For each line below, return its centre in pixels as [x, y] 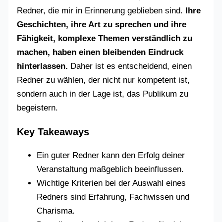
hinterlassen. [43, 66]
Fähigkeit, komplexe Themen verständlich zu [105, 39]
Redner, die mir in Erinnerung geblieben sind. [100, 11]
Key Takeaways [53, 132]
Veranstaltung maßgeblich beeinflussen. [111, 169]
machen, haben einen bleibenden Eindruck [100, 53]
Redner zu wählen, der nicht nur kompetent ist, [104, 80]
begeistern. [38, 108]
